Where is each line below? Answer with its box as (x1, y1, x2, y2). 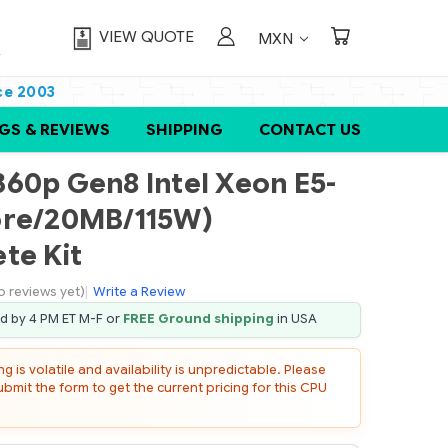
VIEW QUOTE (99, 27, 195, 47)
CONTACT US (259, 119, 361, 139)
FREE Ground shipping (123, 311, 275, 328)
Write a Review (93, 283, 186, 301)
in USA (274, 311, 318, 328)
